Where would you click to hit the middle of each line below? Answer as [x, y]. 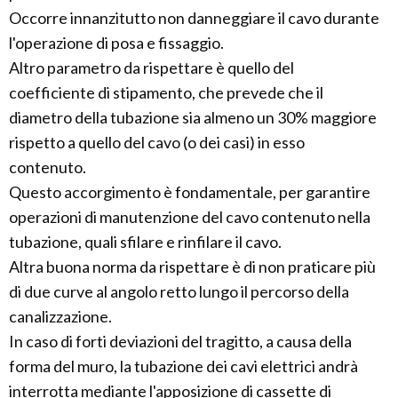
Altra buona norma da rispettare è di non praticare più [192, 267]
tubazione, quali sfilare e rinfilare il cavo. [145, 242]
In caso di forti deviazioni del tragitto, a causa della [180, 342]
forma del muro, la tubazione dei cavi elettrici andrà [183, 366]
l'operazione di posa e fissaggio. [116, 43]
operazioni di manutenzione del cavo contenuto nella [190, 217]
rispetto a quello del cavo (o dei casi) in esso [157, 143]
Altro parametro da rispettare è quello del [151, 68]
